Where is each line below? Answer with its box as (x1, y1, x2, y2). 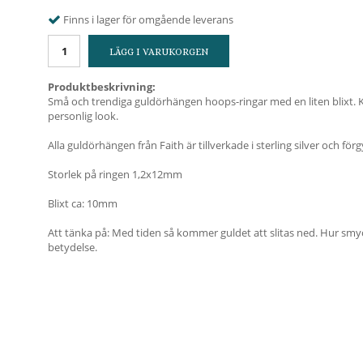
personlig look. (48, 108, 118, 123)
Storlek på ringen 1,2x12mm (48, 166, 182, 181)
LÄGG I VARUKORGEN (109, 45, 208, 58)
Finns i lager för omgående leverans (63, 11, 233, 27)
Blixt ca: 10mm (48, 195, 117, 211)
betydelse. (48, 239, 97, 254)
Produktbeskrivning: (48, 79, 156, 94)
